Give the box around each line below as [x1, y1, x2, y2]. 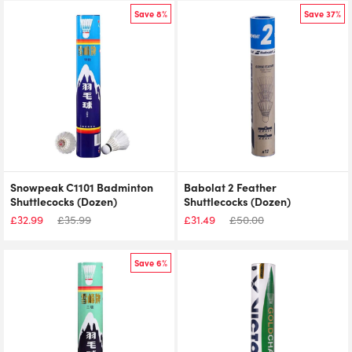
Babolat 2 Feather [184, 179, 277, 195]
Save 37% [304, 8, 341, 20]
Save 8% [134, 8, 167, 20]
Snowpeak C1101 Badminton [10, 179, 153, 195]
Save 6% [134, 257, 167, 269]
